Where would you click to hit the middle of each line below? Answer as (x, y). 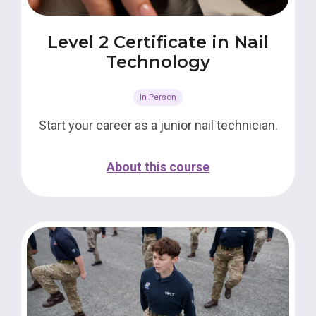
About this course (158, 167)
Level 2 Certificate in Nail (158, 42)
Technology (158, 62)
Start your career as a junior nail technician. (158, 125)
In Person (158, 97)
